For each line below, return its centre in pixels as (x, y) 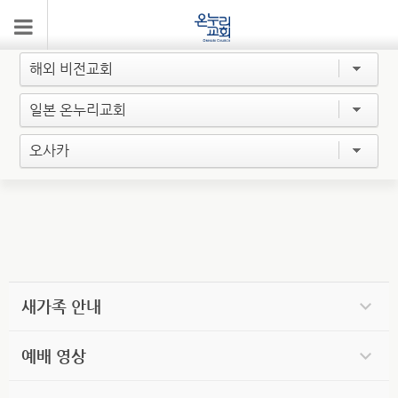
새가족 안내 (61, 306)
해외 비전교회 (72, 69)
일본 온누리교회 (78, 110)
